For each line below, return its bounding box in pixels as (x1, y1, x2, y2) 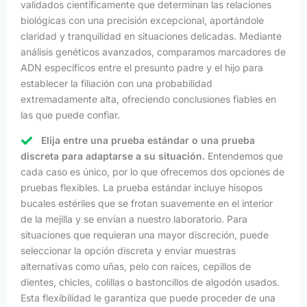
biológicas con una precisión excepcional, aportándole (21, 14, 264, 26)
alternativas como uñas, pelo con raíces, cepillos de (21, 260, 251, 272)
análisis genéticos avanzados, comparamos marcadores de (21, 45, 286, 58)
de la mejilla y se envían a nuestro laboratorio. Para (21, 212, 247, 225)
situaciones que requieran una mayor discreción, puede (21, 228, 269, 241)
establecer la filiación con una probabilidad (21, 77, 212, 89)
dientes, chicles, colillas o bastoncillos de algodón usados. (21, 275, 280, 288)
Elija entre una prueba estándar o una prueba (41, 134, 255, 146)
